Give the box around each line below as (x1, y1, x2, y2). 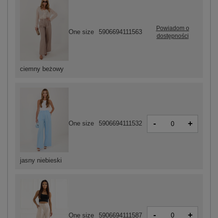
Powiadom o (156, 24, 189, 32)
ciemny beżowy (20, 65, 64, 73)
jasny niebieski (20, 157, 62, 164)
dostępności (156, 32, 189, 39)
